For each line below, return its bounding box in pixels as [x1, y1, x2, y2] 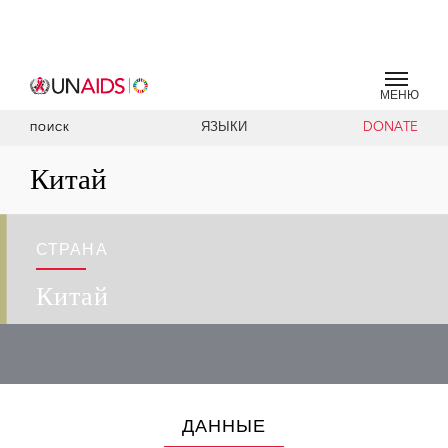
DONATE [362, 122, 418, 134]
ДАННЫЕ [181, 418, 267, 436]
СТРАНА [36, 243, 108, 259]
